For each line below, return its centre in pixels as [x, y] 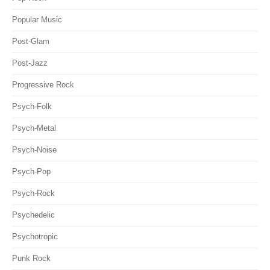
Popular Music [37, 20]
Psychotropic [35, 237]
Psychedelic [33, 215]
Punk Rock [31, 259]
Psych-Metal [34, 128]
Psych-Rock [33, 193]
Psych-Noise [34, 150]
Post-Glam [31, 42]
